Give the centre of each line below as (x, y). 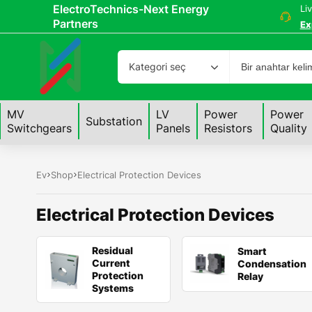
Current (111, 263)
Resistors (228, 128)
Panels (173, 128)
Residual (112, 250)
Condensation (272, 264)
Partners (76, 23)
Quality (288, 128)
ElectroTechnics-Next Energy (131, 9)
